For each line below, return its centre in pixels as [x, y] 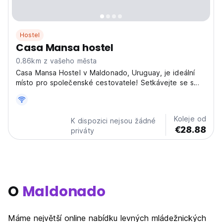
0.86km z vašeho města [56, 61]
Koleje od [190, 119]
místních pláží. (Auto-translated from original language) [109, 102]
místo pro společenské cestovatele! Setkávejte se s [105, 83]
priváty [83, 131]
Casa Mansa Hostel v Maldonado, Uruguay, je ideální [105, 73]
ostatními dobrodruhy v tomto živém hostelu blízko [102, 92]
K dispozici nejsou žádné [113, 121]
